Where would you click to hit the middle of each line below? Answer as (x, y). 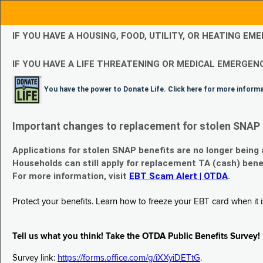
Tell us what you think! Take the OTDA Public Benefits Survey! (136, 237)
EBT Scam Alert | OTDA (178, 176)
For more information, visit (71, 176)
